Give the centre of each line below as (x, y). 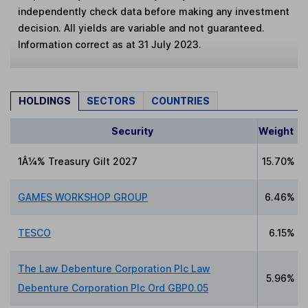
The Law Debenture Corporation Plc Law (114, 268)
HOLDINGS (45, 100)
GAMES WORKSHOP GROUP (83, 197)
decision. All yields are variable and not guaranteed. (142, 28)
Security (132, 131)
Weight (276, 131)
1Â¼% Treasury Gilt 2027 (78, 161)
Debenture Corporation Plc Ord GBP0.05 (113, 287)
